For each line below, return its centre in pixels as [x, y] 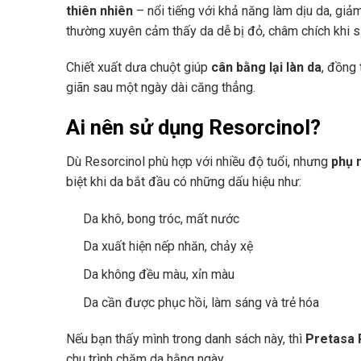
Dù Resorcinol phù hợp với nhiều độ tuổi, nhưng [199, 161]
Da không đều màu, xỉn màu [158, 274]
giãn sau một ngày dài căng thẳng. [161, 88]
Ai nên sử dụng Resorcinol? [193, 128]
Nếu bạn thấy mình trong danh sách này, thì [186, 339]
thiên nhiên [100, 10]
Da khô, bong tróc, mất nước [161, 218]
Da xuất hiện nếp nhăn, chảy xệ [168, 247]
